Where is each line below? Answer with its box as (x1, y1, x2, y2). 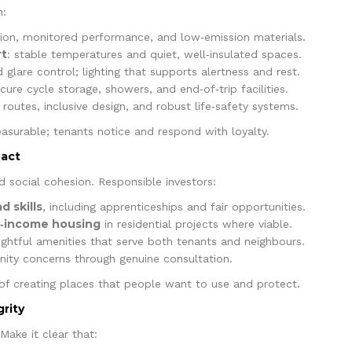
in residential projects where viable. (100, 217, 292, 230)
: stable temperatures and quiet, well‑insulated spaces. (6, 47, 302, 60)
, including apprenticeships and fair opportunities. (42, 200, 306, 213)
